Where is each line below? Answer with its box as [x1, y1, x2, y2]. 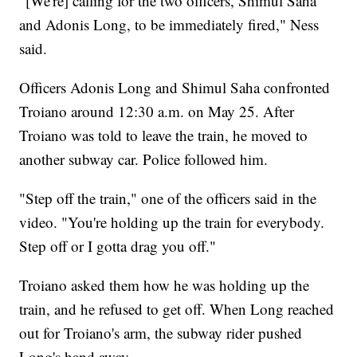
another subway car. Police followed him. [19, 149, 269, 170]
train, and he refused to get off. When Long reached [19, 299, 335, 320]
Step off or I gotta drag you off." [19, 236, 217, 257]
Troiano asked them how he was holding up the [19, 275, 310, 296]
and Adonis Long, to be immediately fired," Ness [19, 14, 320, 35]
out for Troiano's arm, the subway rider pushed [19, 323, 303, 343]
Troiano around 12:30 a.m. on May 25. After [19, 101, 295, 122]
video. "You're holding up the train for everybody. [19, 212, 325, 233]
